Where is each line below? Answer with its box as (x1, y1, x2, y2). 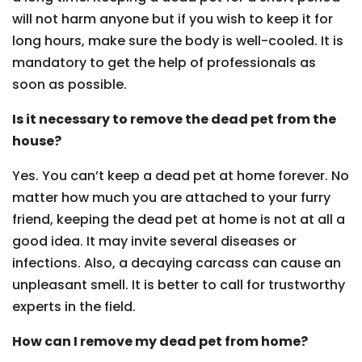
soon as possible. (12, 75, 127, 94)
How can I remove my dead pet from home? (12, 332, 308, 351)
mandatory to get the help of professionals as (12, 53, 316, 72)
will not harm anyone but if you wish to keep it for (12, 10, 333, 28)
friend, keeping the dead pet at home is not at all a (12, 210, 345, 229)
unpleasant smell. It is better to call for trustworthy (12, 276, 345, 294)
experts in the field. (12, 297, 136, 316)
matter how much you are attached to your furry (12, 188, 330, 207)
